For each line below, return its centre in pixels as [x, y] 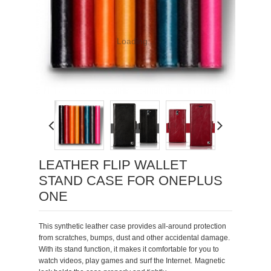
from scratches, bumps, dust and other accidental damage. [134, 237]
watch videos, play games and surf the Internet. [116, 260]
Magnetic [210, 260]
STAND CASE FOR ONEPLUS [131, 180]
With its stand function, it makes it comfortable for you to [129, 249]
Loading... [135, 41]
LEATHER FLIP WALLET [113, 165]
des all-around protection [185, 226]
